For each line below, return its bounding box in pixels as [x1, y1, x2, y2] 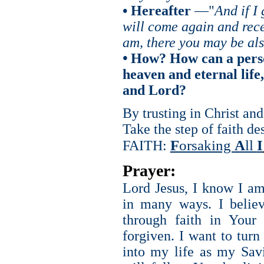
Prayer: [122, 161, 176, 180]
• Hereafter [122, 2, 191, 18]
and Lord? [122, 82, 186, 98]
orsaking [179, 137, 235, 154]
